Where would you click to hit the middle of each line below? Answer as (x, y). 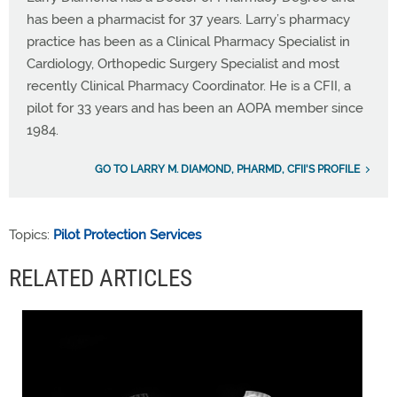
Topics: (31, 235)
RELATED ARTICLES (101, 279)
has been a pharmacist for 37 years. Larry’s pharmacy (188, 20)
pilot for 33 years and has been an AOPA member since (195, 109)
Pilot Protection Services (127, 235)
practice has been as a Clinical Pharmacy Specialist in (188, 42)
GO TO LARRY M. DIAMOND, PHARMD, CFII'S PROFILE (227, 170)
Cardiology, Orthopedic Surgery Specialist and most (183, 64)
